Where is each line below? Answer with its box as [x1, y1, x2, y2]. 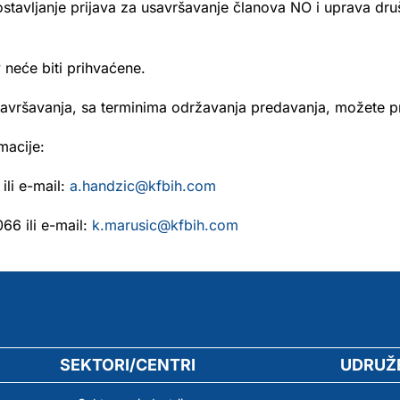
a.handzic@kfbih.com [70, 177, 216, 195]
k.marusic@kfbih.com [92, 216, 238, 234]
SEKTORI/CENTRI [59, 354, 196, 374]
